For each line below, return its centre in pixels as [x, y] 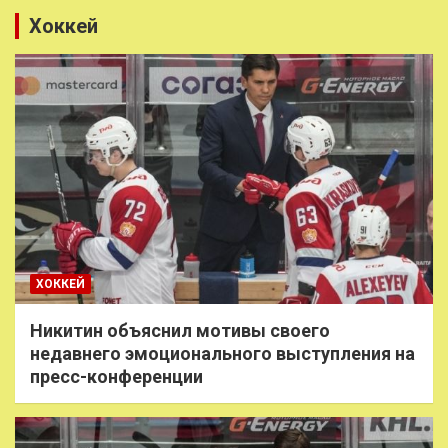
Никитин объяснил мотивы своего [180, 331]
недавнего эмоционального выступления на [222, 354]
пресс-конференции [116, 377]
